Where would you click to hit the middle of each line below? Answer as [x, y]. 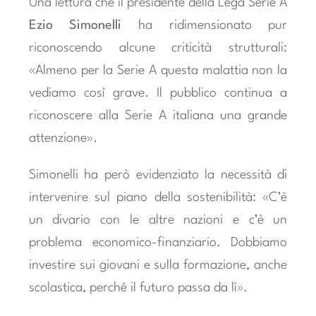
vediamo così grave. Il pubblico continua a [158, 93]
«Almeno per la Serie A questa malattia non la [158, 70]
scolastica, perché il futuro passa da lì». [138, 287]
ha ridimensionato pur [205, 25]
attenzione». [63, 138]
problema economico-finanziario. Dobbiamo [158, 242]
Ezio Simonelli [75, 25]
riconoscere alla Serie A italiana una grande [158, 115]
